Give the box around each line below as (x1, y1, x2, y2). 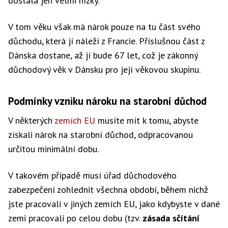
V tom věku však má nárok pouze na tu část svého (8, 21, 201, 33)
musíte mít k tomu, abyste (95, 115, 198, 126)
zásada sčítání (142, 212, 199, 224)
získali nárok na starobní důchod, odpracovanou (8, 129, 193, 140)
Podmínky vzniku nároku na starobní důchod (8, 94, 207, 108)
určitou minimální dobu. (8, 143, 99, 155)
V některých (8, 115, 54, 126)
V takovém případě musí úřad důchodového (8, 169, 177, 181)
